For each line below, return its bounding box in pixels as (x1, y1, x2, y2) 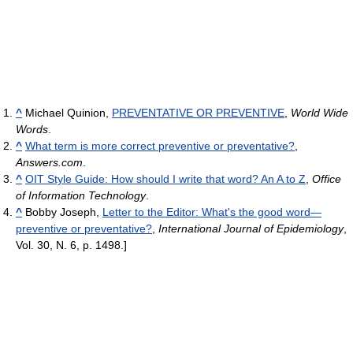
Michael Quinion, (22, 106, 112, 120)
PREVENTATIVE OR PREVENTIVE (112, 106, 284, 120)
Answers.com (16, 156, 83, 169)
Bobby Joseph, (22, 206, 102, 219)
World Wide (291, 106, 348, 120)
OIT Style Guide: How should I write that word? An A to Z (25, 173, 306, 186)
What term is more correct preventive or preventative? (25, 139, 295, 153)
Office (312, 173, 341, 186)
